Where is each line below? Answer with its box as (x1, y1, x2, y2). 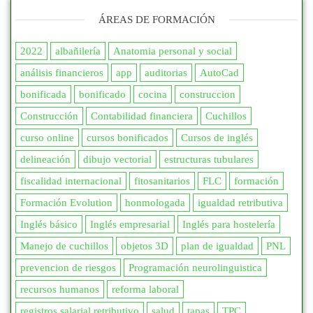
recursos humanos (20, 284, 99, 296)
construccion (180, 89, 235, 101)
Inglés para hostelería (182, 219, 275, 231)
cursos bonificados (87, 132, 168, 144)
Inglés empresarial (90, 219, 170, 231)
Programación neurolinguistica (129, 262, 262, 274)
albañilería (55, 45, 101, 57)
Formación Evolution (20, 197, 112, 209)
